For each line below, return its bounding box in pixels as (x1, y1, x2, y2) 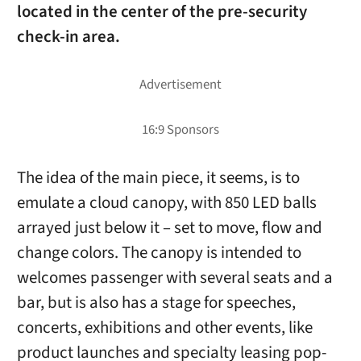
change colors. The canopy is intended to (16, 241, 301, 265)
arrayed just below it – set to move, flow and (16, 216, 322, 240)
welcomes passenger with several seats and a (16, 266, 333, 290)
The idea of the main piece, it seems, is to (16, 166, 300, 190)
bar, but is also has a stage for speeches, (16, 291, 296, 315)
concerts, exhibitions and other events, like (16, 316, 313, 340)
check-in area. (16, 25, 120, 49)
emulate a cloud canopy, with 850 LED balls (16, 191, 317, 215)
